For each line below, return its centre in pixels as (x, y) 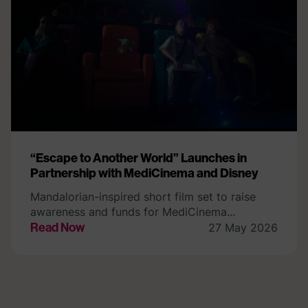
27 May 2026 (243, 227)
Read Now (57, 227)
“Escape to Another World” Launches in (139, 157)
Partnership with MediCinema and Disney (144, 173)
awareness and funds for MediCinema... (133, 211)
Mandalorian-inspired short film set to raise (143, 196)
